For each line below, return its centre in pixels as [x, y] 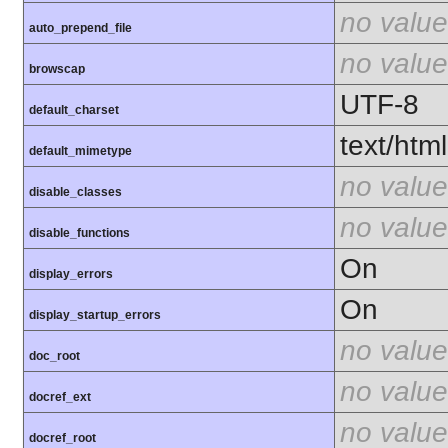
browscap [57, 69]
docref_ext [60, 397]
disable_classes [75, 192]
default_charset [74, 110]
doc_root [54, 356]
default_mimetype [80, 151]
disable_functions [79, 233]
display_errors [71, 274]
